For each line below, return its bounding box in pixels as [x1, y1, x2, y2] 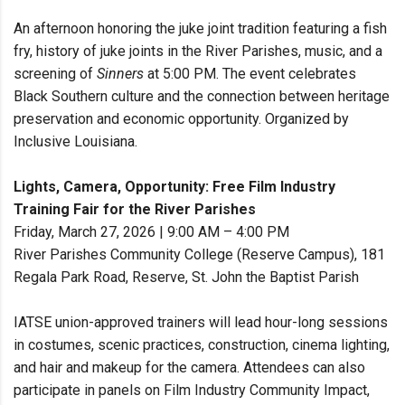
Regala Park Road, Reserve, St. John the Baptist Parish [14, 268, 359, 287]
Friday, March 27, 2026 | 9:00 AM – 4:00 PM [14, 223, 289, 241]
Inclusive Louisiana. [14, 133, 137, 151]
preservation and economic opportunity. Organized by [14, 110, 349, 128]
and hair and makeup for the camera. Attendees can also [14, 359, 365, 377]
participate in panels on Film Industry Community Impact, [14, 381, 370, 400]
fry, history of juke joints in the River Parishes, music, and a [14, 42, 382, 61]
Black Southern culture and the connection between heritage [14, 88, 390, 106]
